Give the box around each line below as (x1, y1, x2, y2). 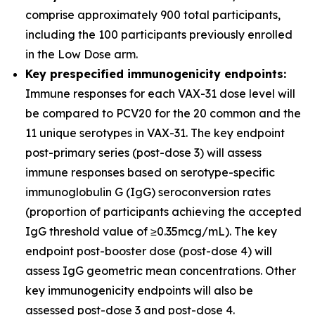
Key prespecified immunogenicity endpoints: (25, 67, 286, 81)
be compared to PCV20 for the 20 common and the (25, 106, 301, 120)
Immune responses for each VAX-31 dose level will (25, 86, 295, 101)
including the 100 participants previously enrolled (25, 27, 292, 41)
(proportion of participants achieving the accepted (25, 205, 302, 219)
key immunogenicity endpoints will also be (25, 283, 253, 297)
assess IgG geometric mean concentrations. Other (25, 264, 296, 278)
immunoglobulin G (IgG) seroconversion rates (25, 185, 271, 199)
